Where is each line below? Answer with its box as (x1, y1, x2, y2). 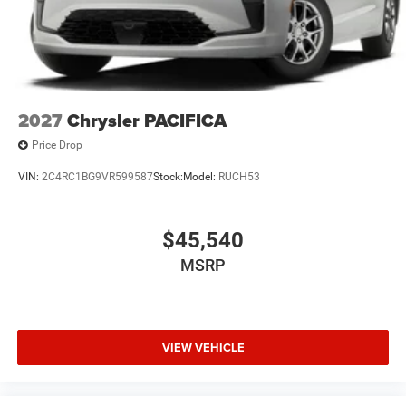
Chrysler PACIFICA (67, 106, 227, 134)
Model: (183, 170, 218, 184)
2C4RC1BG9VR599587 (42, 170, 153, 184)
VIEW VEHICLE (161, 339, 245, 357)
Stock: (153, 170, 183, 184)
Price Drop (32, 139, 82, 152)
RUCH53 (218, 170, 260, 184)
